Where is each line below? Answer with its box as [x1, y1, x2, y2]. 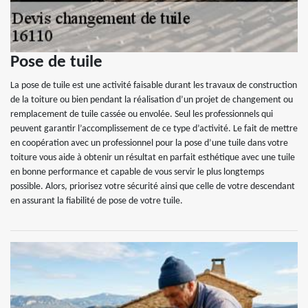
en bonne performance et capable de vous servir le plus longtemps [10, 167, 264, 178]
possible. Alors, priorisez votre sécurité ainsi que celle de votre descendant [10, 181, 295, 192]
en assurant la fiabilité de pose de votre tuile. [10, 196, 183, 207]
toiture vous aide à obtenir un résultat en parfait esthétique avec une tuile [10, 153, 295, 164]
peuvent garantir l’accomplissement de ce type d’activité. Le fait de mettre [10, 124, 298, 135]
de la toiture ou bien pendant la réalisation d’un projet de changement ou [10, 95, 293, 106]
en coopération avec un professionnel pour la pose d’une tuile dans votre [10, 138, 288, 149]
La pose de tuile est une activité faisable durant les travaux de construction [10, 80, 297, 91]
